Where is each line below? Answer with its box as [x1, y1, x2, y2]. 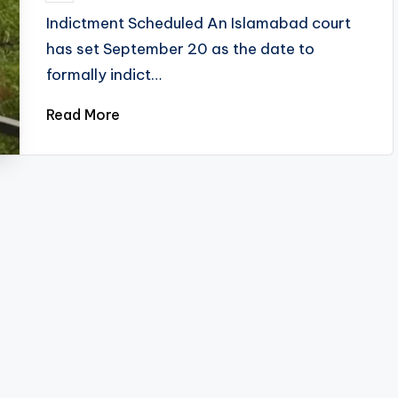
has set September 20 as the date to [46, 39, 315, 59]
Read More [46, 106, 121, 123]
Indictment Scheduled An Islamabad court [46, 13, 352, 33]
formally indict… [46, 65, 163, 84]
